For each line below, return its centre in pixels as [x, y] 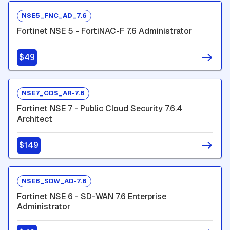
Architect [35, 119]
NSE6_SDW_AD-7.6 [54, 181]
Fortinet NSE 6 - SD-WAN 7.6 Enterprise [92, 196]
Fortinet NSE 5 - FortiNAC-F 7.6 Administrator [104, 31]
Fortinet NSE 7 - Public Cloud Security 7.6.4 [100, 108]
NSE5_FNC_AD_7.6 [54, 16]
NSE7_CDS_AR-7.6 [53, 93]
